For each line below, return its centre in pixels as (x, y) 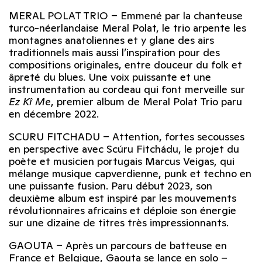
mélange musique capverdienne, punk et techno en (130, 174)
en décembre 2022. (54, 114)
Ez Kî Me (30, 102)
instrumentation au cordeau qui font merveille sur (127, 89)
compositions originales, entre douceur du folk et (125, 65)
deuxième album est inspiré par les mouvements (123, 198)
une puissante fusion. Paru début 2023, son (111, 186)
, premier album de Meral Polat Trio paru (146, 102)
